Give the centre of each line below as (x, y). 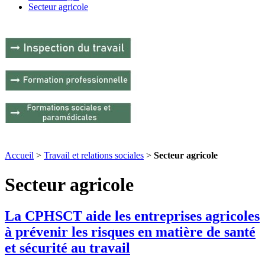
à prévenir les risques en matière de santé (130, 232)
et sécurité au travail (67, 248)
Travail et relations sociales (94, 156)
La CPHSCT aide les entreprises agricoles (132, 216)
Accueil (19, 156)
